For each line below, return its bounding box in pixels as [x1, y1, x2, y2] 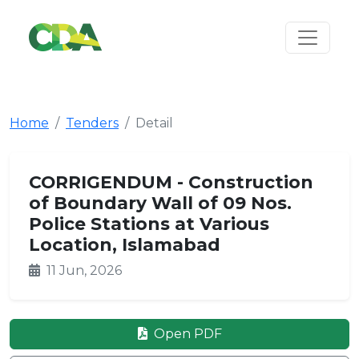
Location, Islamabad [29, 234, 220, 255]
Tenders [66, 115, 119, 131]
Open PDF [150, 326, 222, 341]
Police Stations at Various [29, 213, 269, 234]
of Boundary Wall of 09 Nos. [29, 192, 292, 213]
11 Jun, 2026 [43, 263, 122, 278]
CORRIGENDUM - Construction [29, 171, 313, 192]
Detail [135, 115, 173, 131]
